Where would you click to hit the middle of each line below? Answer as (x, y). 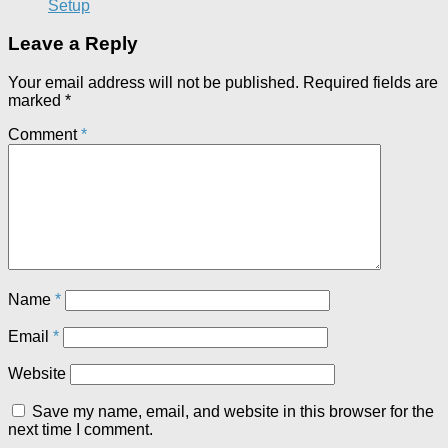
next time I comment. (80, 430)
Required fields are (370, 83)
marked (36, 101)
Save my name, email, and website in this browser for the (233, 412)
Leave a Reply (73, 44)
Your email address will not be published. (153, 83)
